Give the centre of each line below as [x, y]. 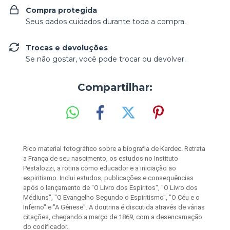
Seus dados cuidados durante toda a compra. [106, 22]
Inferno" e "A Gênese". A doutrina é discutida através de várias [114, 207]
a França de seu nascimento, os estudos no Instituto [101, 158]
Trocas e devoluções [67, 48]
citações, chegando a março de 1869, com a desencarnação [113, 217]
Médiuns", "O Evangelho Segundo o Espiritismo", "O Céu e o [111, 197]
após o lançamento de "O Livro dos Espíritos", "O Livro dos [110, 187]
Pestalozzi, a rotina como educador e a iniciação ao [100, 168]
